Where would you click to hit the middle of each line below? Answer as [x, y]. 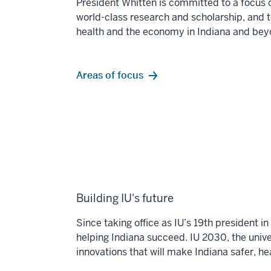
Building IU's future [125, 198]
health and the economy [132, 32]
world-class [103, 18]
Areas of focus [110, 76]
